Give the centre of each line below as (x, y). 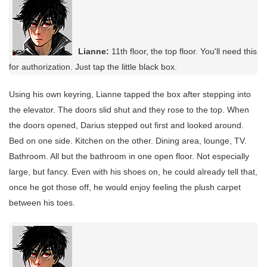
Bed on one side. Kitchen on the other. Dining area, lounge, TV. (128, 140)
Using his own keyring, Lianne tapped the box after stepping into (130, 94)
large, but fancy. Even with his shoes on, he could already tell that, (133, 171)
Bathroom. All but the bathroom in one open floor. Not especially (129, 156)
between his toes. (42, 202)
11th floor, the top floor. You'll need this (183, 51)
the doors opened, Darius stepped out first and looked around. (126, 125)
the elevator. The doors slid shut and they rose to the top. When (129, 109)
